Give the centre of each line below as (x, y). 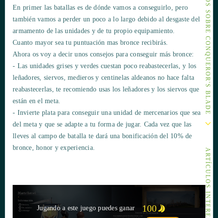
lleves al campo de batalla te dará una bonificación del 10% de (102, 136)
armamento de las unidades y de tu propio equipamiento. (94, 31)
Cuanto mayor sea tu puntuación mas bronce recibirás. (90, 43)
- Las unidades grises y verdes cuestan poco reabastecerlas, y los (105, 66)
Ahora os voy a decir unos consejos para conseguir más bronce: (103, 54)
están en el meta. (37, 101)
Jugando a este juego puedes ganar (87, 208)
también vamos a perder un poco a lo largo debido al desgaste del (106, 19)
